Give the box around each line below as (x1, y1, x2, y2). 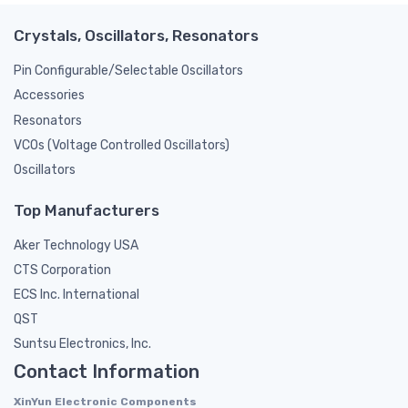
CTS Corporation (14, 262, 111, 279)
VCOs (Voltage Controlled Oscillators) (14, 137, 229, 153)
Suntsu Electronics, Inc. (14, 336, 151, 352)
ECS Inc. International (14, 287, 139, 303)
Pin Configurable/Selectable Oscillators (14, 62, 243, 78)
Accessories (14, 87, 85, 104)
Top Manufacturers (14, 201, 159, 220)
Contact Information (14, 361, 199, 383)
